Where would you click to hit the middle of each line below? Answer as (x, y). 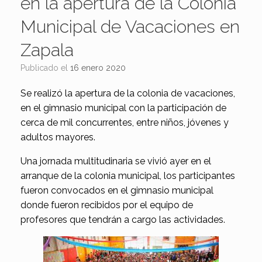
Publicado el (48, 68)
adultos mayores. (58, 137)
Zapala (47, 50)
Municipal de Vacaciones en (130, 27)
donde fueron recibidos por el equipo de (107, 205)
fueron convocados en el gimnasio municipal (117, 191)
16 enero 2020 (98, 68)
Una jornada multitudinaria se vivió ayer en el (116, 161)
